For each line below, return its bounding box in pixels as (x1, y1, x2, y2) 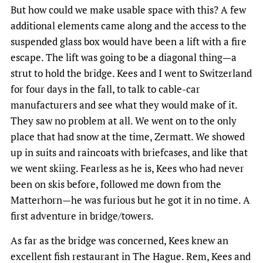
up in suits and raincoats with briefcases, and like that (11, 145, 248, 159)
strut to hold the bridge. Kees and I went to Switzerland (11, 66, 252, 80)
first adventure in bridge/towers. (11, 208, 154, 222)
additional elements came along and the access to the (11, 18, 247, 32)
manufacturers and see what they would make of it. (11, 97, 237, 112)
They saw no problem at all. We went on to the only (11, 113, 237, 127)
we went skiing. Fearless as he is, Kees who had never (11, 161, 244, 175)
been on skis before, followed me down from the (11, 177, 221, 191)
